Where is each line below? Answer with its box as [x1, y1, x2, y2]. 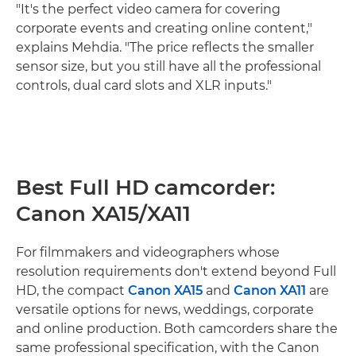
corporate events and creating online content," [16, 21, 312, 37]
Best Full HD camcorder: [16, 175, 275, 201]
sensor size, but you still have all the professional [16, 59, 321, 75]
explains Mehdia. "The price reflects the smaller [16, 40, 314, 56]
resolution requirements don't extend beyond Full [16, 264, 336, 280]
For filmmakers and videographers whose [16, 245, 280, 261]
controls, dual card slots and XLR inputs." [16, 78, 272, 94]
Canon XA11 [234, 283, 306, 299]
